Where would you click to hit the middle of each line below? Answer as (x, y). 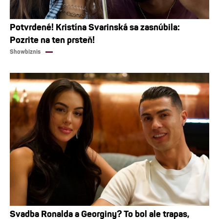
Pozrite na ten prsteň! (52, 40)
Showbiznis (25, 52)
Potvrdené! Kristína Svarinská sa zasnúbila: (95, 28)
